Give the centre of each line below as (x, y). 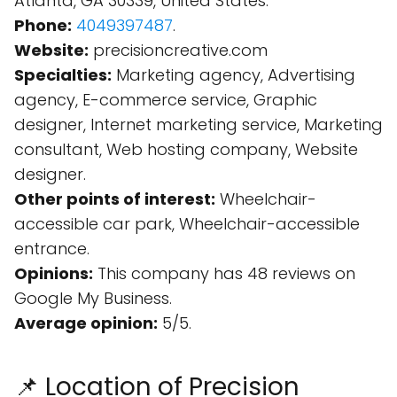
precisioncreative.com (178, 50)
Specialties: (63, 75)
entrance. (52, 249)
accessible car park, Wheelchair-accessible (187, 224)
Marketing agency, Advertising (234, 75)
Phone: (43, 25)
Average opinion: (86, 323)
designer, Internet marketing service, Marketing (198, 125)
